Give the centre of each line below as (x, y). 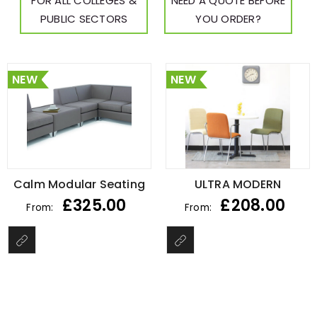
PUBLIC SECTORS (84, 19)
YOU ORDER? (228, 19)
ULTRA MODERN (238, 184)
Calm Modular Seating (79, 184)
